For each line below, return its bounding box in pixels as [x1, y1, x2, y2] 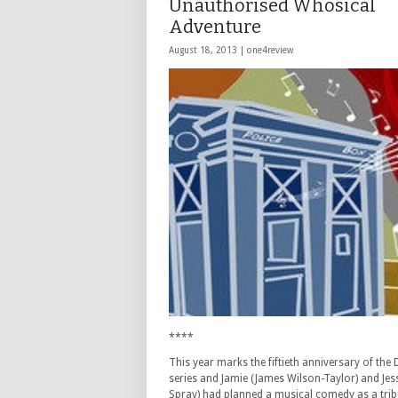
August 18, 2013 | [169, 45, 247, 55]
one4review [247, 45, 293, 55]
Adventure [169, 16, 261, 37]
